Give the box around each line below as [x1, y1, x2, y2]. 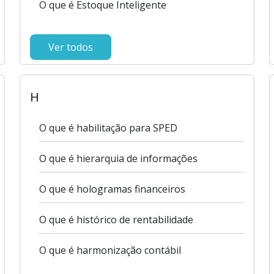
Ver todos [48, 40, 94, 54]
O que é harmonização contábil [39, 243, 182, 257]
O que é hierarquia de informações [39, 152, 198, 165]
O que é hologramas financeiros [39, 182, 186, 196]
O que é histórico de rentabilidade [39, 213, 194, 226]
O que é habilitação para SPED [39, 121, 178, 135]
